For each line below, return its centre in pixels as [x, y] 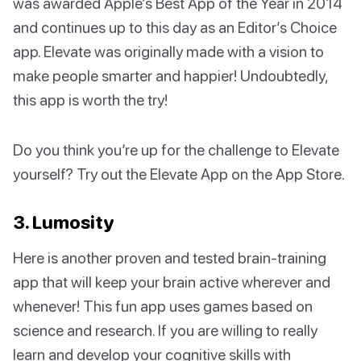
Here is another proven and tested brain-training [170, 258]
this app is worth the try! [90, 100]
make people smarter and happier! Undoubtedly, [170, 76]
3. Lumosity [64, 222]
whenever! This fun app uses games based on [163, 306]
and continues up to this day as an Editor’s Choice [175, 27]
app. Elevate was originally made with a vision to [168, 52]
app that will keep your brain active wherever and [172, 282]
